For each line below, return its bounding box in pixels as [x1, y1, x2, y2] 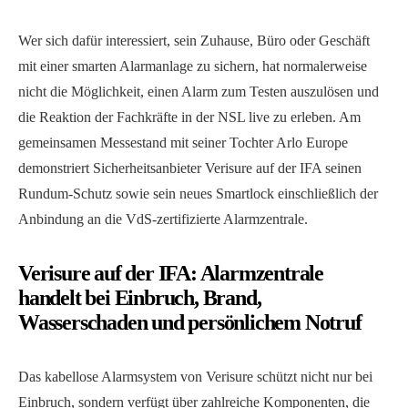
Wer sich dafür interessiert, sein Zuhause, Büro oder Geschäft [18, 33, 370, 49]
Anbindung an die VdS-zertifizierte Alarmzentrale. [18, 211, 308, 228]
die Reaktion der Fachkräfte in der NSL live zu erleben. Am [18, 109, 361, 126]
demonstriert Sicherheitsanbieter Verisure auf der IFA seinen [18, 160, 362, 177]
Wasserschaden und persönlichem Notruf [18, 311, 362, 335]
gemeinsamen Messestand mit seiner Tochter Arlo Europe [18, 135, 348, 151]
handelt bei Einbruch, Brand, [18, 286, 261, 311]
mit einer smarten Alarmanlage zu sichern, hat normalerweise [18, 58, 367, 75]
